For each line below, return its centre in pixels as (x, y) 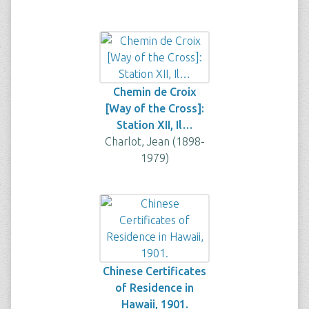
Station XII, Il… (154, 125)
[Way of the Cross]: (154, 108)
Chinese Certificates (154, 271)
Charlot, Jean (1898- (154, 141)
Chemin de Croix (154, 92)
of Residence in (154, 288)
